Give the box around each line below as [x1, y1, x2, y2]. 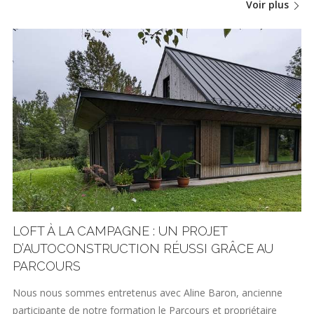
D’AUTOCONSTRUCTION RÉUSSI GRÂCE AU [13, 241, 273, 257]
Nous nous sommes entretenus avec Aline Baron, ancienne [13, 285, 282, 299]
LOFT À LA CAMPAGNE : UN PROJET [13, 224, 227, 239]
